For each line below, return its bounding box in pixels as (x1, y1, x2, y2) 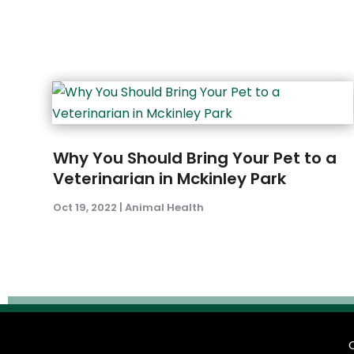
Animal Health (125, 200, 205, 216)
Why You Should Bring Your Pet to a (53, 147, 337, 170)
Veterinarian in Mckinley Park (53, 168, 287, 190)
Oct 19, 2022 (53, 200, 118, 216)
